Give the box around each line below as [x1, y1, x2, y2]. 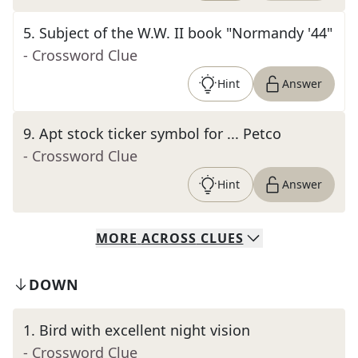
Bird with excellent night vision [39, 320, 250, 340]
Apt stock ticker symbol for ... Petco [39, 124, 281, 143]
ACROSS [141, 229, 197, 247]
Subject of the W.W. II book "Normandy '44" [39, 23, 332, 42]
